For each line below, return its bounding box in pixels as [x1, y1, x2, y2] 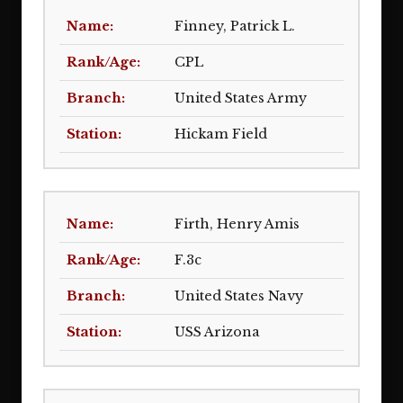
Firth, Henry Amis [175, 216, 300, 232]
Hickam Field [175, 126, 267, 142]
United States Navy [175, 288, 303, 304]
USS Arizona [175, 324, 260, 340]
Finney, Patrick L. [175, 18, 295, 34]
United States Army [175, 90, 307, 106]
